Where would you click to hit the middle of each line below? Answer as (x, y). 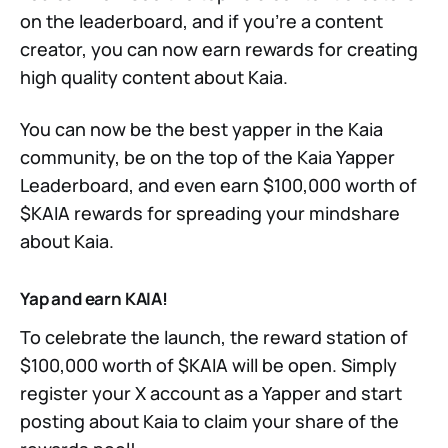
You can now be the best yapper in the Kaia (201, 129)
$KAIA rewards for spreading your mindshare (210, 213)
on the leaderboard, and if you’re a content (201, 21)
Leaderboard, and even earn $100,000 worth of (218, 185)
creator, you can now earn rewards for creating (219, 49)
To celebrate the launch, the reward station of (214, 337)
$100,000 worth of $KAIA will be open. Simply (208, 365)
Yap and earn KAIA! (94, 299)
